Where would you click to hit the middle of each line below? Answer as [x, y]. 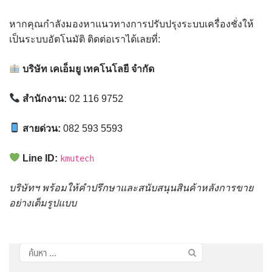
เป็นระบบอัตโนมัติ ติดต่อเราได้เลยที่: [85, 39]
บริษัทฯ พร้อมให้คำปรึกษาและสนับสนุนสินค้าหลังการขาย [131, 188]
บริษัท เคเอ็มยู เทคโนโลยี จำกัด [89, 69]
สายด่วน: [42, 128]
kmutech [77, 158]
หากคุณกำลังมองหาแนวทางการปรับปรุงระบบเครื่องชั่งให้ [131, 24]
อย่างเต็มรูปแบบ [43, 203]
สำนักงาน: [45, 98]
